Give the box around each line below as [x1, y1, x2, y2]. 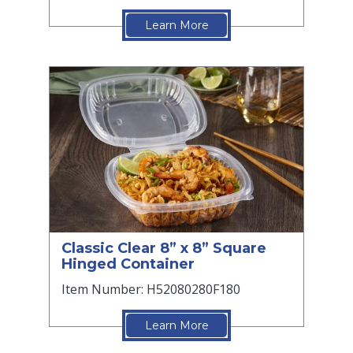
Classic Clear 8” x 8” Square [61, 239, 266, 257]
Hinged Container [61, 255, 195, 273]
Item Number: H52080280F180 [61, 280, 240, 298]
